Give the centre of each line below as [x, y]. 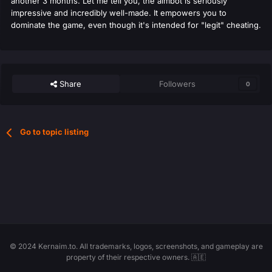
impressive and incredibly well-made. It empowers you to [119, 13]
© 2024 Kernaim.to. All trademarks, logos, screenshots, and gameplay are [136, 246]
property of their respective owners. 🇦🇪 [136, 257]
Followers [178, 84]
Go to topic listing [55, 132]
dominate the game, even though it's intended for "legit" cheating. [136, 25]
